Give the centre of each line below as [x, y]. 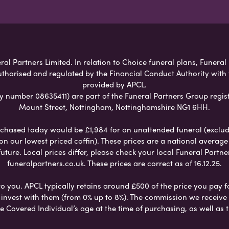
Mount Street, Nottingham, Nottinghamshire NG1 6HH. [114, 107]
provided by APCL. [114, 84]
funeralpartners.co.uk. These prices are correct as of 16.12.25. [114, 163]
